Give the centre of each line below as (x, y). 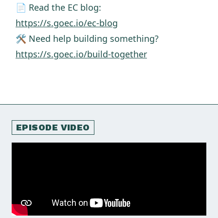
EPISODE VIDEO (53, 127)
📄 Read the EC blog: (58, 7)
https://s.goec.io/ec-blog (67, 23)
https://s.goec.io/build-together (81, 54)
